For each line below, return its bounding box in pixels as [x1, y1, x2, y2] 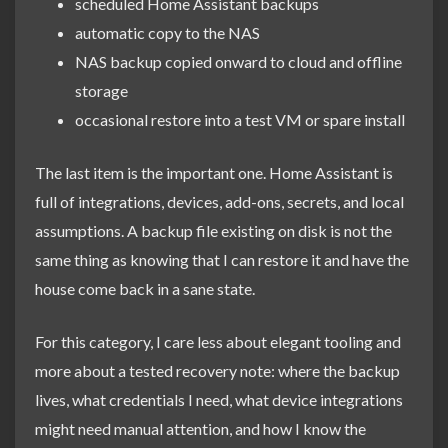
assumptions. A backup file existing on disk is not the [35, 220, 392, 240]
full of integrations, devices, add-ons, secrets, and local [35, 191, 404, 211]
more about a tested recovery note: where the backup [35, 360, 400, 380]
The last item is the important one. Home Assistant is [35, 162, 393, 182]
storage [75, 80, 128, 100]
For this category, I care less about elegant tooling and [35, 331, 401, 351]
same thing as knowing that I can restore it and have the [35, 249, 409, 269]
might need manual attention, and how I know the [35, 418, 366, 438]
